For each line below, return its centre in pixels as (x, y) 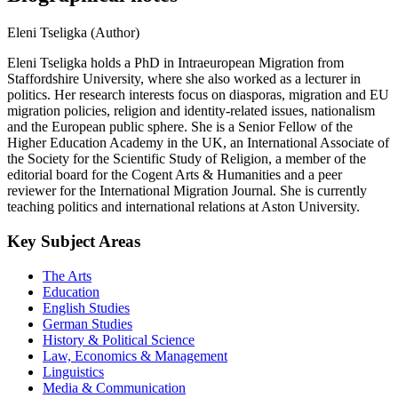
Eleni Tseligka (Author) (73, 33)
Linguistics (73, 371)
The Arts (67, 275)
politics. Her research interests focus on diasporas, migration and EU (198, 95)
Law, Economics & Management (135, 355)
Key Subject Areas (74, 242)
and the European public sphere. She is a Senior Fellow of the (180, 127)
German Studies (88, 323)
